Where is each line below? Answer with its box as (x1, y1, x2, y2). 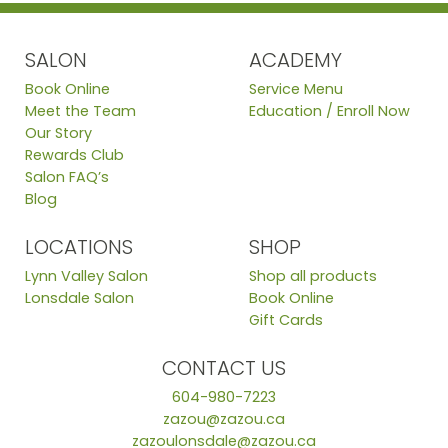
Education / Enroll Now (249, 101, 410, 122)
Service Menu (249, 79, 343, 100)
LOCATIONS (25, 233, 133, 262)
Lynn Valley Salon (25, 266, 148, 287)
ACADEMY (249, 46, 342, 75)
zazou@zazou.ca (163, 409, 285, 430)
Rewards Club (25, 145, 124, 166)
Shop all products (249, 266, 377, 287)
